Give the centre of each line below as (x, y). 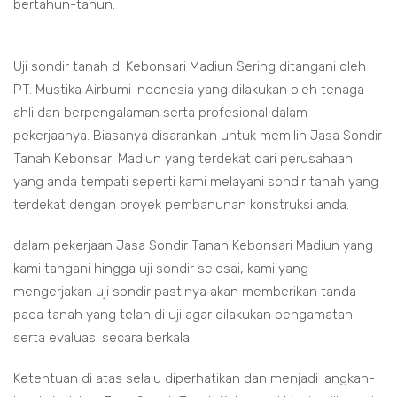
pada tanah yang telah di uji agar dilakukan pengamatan (183, 315)
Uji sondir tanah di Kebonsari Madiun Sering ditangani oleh (190, 66)
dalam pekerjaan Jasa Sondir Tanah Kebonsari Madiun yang (193, 245)
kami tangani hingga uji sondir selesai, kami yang (161, 269)
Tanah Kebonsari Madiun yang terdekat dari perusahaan (183, 159)
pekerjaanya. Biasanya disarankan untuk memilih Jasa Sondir (198, 136)
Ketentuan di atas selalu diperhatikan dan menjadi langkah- (194, 378)
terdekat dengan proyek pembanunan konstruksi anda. (181, 205)
